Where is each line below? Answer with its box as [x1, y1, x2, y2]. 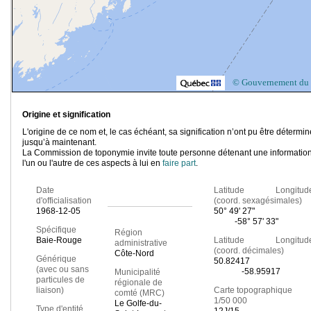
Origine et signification [22, 110, 110, 120]
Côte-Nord [114, 249, 154, 259]
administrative [114, 238, 167, 249]
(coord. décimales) [213, 246, 284, 256]
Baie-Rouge [36, 235, 82, 246]
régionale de [114, 278, 162, 288]
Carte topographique [213, 285, 292, 296]
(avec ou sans [36, 264, 89, 275]
